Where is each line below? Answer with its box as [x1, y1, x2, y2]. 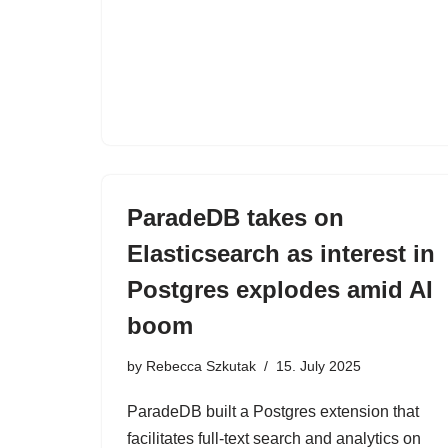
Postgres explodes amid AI [127, 276, 433, 303]
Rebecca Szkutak [146, 358, 256, 374]
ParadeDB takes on [127, 204, 344, 231]
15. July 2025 [276, 358, 361, 374]
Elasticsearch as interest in [127, 240, 435, 267]
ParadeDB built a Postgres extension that [127, 403, 419, 420]
